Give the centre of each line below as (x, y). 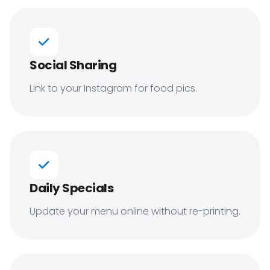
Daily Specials (71, 188)
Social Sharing (73, 65)
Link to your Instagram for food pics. (113, 88)
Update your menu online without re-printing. (135, 211)
